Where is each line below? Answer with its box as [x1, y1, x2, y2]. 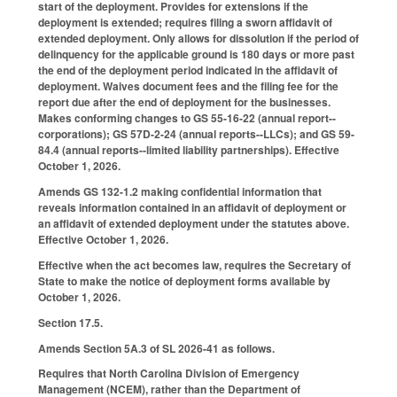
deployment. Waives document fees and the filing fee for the [38, 78, 339, 95]
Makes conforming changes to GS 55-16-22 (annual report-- [38, 110, 336, 127]
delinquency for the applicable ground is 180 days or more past [38, 46, 354, 63]
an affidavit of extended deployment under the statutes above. [38, 215, 349, 232]
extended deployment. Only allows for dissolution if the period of [38, 30, 359, 47]
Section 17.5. [38, 314, 103, 331]
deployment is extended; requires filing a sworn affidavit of [38, 14, 332, 31]
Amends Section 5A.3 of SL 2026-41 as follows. [38, 339, 275, 356]
